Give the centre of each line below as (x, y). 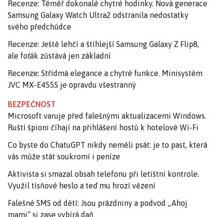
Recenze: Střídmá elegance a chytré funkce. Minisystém (105, 73)
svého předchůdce (39, 26)
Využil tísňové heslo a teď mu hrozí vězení (82, 185)
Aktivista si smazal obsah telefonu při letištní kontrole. (103, 174)
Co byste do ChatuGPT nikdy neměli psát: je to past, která (108, 145)
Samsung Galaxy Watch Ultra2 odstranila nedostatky (98, 15)
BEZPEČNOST (32, 104)
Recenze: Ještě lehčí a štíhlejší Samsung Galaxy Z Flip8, (103, 44)
